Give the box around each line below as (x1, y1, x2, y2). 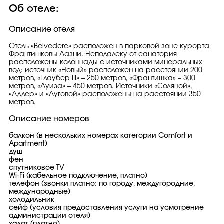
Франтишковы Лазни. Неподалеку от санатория (9, 51, 177, 58)
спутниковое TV (9, 164, 64, 171)
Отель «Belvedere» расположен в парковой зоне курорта (9, 43, 209, 50)
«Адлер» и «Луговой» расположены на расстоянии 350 (9, 91, 201, 98)
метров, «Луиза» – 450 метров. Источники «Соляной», (9, 83, 192, 90)
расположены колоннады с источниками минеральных (9, 59, 202, 66)
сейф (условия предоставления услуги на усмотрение (9, 204, 204, 211)
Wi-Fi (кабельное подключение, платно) (9, 172, 147, 179)
